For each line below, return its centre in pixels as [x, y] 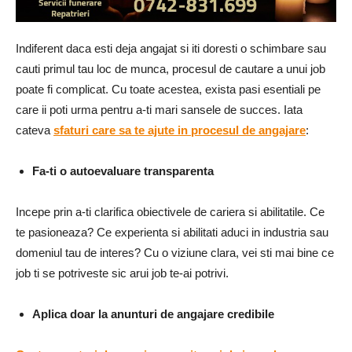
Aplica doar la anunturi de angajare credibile [153, 313]
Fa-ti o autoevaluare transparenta [123, 170]
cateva [35, 130]
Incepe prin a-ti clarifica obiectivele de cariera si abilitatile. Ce [170, 211]
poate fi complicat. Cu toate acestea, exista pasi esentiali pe [168, 89]
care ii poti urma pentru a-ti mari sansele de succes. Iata [159, 109]
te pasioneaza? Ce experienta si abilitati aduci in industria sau [172, 232]
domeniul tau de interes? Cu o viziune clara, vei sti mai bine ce [175, 252]
